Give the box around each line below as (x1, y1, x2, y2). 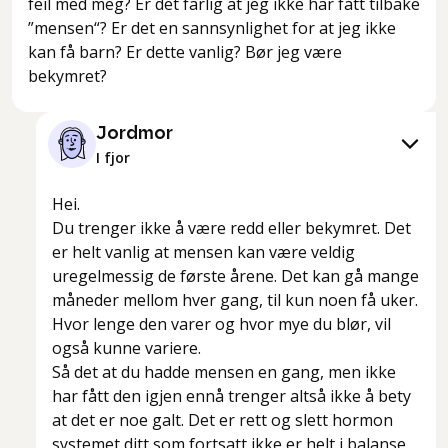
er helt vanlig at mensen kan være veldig (52, 241, 355, 264)
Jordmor (96, 125, 173, 144)
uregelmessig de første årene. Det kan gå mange (52, 265, 419, 288)
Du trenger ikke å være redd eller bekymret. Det (52, 217, 411, 240)
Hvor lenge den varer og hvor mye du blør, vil (52, 313, 391, 336)
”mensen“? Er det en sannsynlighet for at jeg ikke (28, 17, 396, 40)
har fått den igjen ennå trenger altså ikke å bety (52, 385, 411, 408)
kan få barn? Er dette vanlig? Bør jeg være (28, 41, 342, 64)
